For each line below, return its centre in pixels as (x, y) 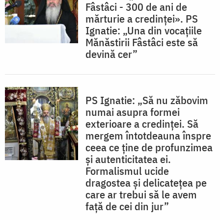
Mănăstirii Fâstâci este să (142, 42)
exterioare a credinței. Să (142, 124)
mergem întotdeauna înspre (148, 136)
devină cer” (111, 54)
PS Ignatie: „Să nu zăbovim (147, 100)
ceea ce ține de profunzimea (149, 147)
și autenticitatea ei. (128, 159)
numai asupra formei (133, 112)
